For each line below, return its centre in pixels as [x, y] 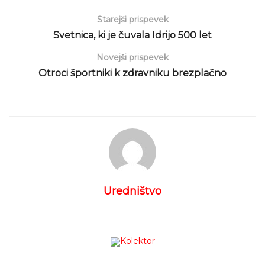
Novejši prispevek [132, 57]
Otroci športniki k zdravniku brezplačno [132, 73]
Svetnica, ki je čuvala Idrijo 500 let [132, 35]
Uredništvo [132, 191]
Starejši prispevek [132, 19]
